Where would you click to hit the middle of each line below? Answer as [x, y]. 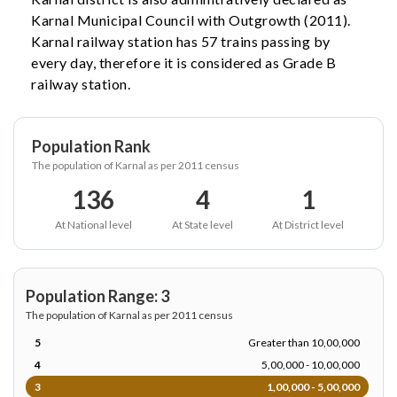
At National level [93, 225]
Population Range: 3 [97, 296]
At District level [308, 225]
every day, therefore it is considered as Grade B [183, 62]
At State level [202, 225]
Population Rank [91, 146]
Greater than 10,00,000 [304, 343]
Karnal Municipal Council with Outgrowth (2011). [191, 20]
